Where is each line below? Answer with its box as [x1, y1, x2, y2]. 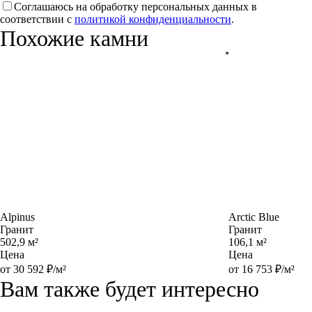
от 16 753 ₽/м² [228, 263, 295, 276]
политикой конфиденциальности [75, 13, 231, 26]
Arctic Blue [228, 211, 279, 224]
